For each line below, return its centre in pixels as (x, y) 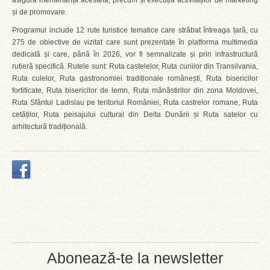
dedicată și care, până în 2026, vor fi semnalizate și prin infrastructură (135, 54)
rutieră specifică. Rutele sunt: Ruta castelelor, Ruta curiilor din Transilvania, (135, 66)
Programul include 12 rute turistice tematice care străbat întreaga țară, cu (135, 30)
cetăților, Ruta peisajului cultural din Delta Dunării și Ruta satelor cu (135, 115)
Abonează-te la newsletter (135, 258)
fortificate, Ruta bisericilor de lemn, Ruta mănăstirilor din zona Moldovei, (135, 90)
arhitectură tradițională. (50, 127)
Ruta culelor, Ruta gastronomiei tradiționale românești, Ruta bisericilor (135, 78)
